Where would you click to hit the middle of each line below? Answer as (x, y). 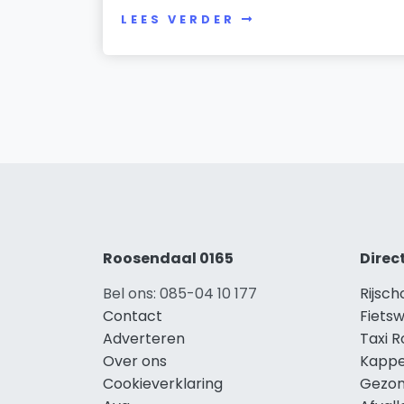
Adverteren (144, 338)
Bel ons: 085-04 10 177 (180, 293)
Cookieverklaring (163, 383)
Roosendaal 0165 (168, 258)
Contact (133, 316)
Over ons (135, 361)
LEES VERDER (178, 20)
